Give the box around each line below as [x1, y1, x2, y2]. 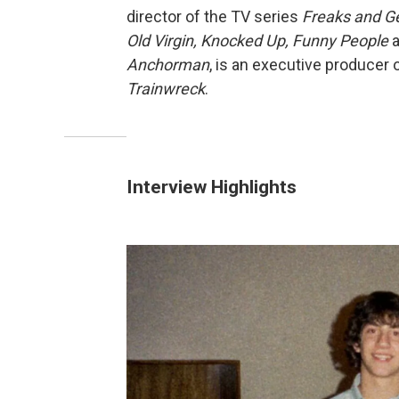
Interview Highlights [126, 175, 297, 199]
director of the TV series [126, 7, 302, 27]
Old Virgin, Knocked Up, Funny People [126, 31, 388, 51]
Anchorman [126, 55, 209, 75]
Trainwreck [126, 79, 205, 99]
